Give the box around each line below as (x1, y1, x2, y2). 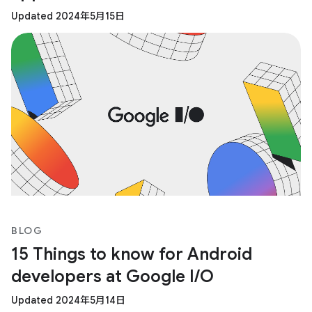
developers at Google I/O (11, 265, 214, 287)
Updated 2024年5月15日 (11, 9, 125, 22)
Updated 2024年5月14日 (11, 293, 125, 306)
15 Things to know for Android (11, 243, 252, 265)
